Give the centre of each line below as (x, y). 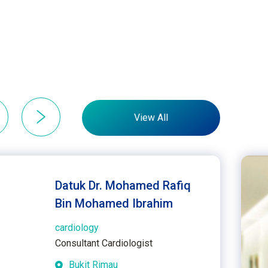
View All (151, 118)
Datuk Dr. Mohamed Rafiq (123, 186)
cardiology (77, 228)
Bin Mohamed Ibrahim (114, 204)
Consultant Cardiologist (103, 243)
